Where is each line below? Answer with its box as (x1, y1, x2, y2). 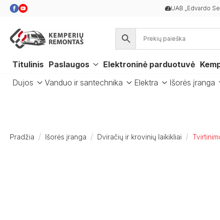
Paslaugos (49, 59, 89, 69)
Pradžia (10, 133, 34, 141)
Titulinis (12, 59, 44, 69)
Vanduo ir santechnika (45, 78, 123, 87)
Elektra (134, 78, 158, 87)
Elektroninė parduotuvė (103, 59, 195, 69)
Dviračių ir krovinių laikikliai (97, 133, 182, 141)
